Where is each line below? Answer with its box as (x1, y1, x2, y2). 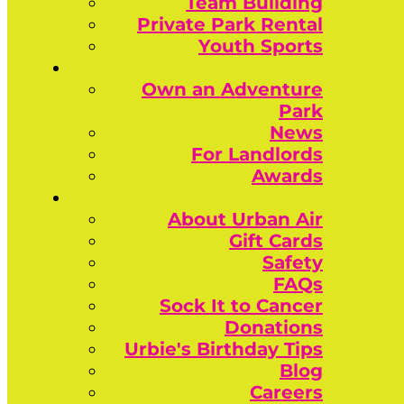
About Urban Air (168, 208, 323, 230)
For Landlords (191, 143, 323, 165)
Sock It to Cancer (160, 295, 323, 317)
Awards (252, 165, 323, 187)
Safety (262, 252, 323, 273)
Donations (225, 317, 323, 338)
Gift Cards (229, 230, 323, 252)
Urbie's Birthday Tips (124, 338, 323, 360)
